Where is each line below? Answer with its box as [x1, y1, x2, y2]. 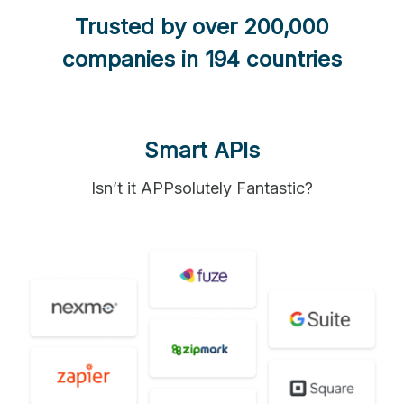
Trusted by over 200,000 [75, 13, 329, 40]
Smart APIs [144, 136, 260, 163]
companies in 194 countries [62, 45, 342, 72]
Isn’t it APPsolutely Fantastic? [91, 178, 313, 197]
